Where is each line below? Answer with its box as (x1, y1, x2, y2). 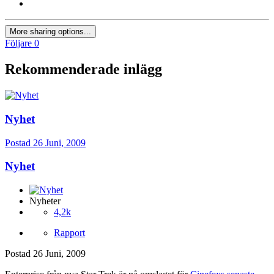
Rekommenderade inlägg (5, 61, 162, 78)
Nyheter (29, 196, 61, 207)
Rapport (54, 228, 85, 239)
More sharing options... (10, 27, 91, 37)
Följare (5, 38, 32, 49)
